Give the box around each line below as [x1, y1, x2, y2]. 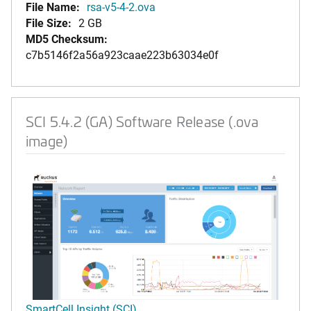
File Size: [26, 15, 72, 30]
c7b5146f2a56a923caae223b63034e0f [26, 47, 219, 62]
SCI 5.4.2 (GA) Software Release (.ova [26, 112, 259, 131]
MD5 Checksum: [26, 31, 108, 46]
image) [26, 131, 68, 150]
